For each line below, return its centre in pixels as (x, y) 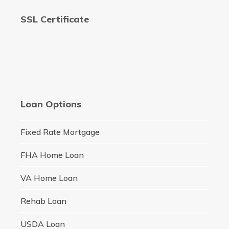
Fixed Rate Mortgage (60, 132)
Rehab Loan (43, 201)
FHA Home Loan (52, 155)
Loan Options (51, 104)
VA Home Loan (49, 178)
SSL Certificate (54, 19)
